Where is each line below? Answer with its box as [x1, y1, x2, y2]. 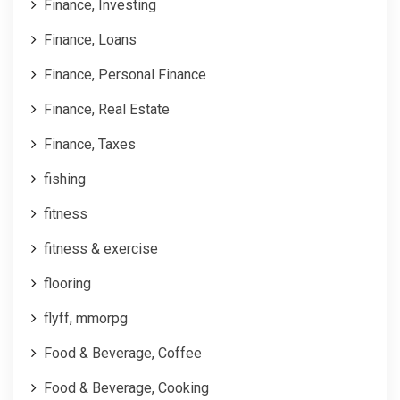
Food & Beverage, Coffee [44, 344, 202, 362]
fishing [44, 170, 86, 187]
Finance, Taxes [44, 135, 136, 153]
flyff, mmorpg [44, 309, 128, 327]
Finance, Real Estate [44, 100, 170, 118]
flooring [44, 274, 91, 292]
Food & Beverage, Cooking [44, 379, 209, 396]
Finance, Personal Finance [44, 65, 206, 83]
